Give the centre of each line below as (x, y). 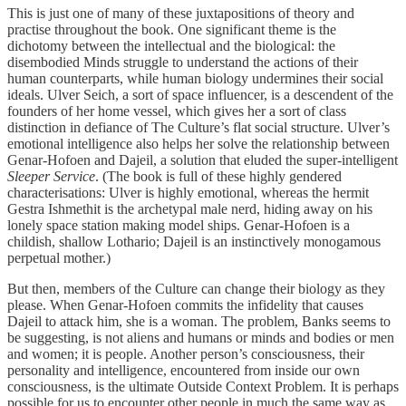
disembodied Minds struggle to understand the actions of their (183, 62)
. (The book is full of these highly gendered (218, 176)
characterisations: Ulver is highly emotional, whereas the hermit (188, 192)
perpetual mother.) (59, 257)
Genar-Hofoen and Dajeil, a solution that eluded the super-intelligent (203, 159)
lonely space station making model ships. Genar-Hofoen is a (179, 225)
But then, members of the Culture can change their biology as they (196, 288)
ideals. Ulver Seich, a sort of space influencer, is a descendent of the (200, 94)
